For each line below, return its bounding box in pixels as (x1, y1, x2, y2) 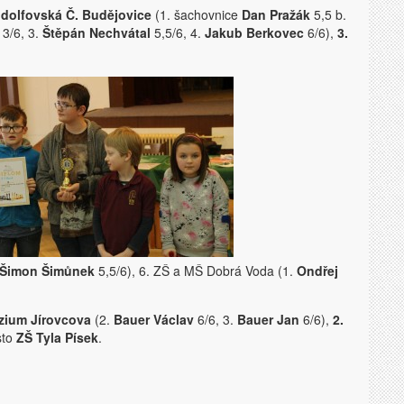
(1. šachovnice (151, 5, 242, 23)
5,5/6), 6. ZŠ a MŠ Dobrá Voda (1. (95, 262, 297, 280)
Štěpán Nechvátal (42, 23, 151, 41)
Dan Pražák (242, 5, 310, 23)
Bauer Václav (114, 310, 194, 328)
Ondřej (297, 262, 338, 280)
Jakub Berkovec (205, 23, 304, 41)
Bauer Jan (237, 310, 299, 328)
